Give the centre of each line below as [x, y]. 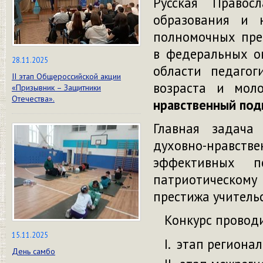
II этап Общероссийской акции [66, 76]
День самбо [33, 251]
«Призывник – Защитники [56, 87]
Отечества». [33, 99]
